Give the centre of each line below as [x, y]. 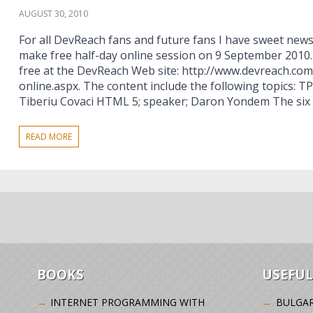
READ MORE [49, 137]
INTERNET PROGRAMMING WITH [128, 302]
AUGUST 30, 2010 [53, 14]
